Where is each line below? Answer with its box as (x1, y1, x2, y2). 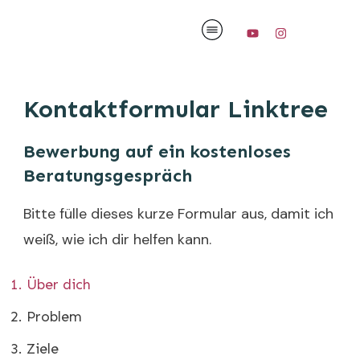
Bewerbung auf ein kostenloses (23, 140, 291, 162)
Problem (27, 307, 82, 325)
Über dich (27, 275, 91, 293)
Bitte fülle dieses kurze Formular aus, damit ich (23, 203, 333, 223)
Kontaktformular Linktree (23, 94, 328, 124)
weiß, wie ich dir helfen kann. (23, 229, 211, 249)
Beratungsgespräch (23, 164, 192, 186)
